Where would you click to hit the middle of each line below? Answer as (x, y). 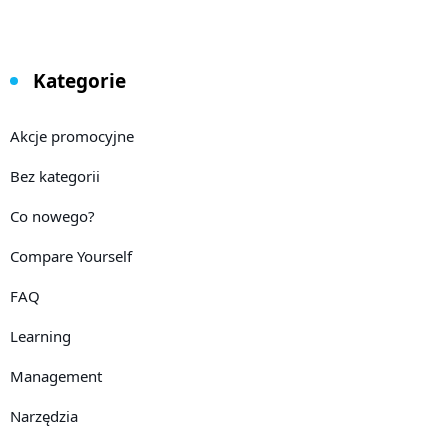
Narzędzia (44, 415)
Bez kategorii (55, 175)
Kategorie (79, 80)
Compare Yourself (71, 255)
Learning (40, 335)
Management (56, 375)
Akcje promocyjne (72, 135)
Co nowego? (52, 215)
